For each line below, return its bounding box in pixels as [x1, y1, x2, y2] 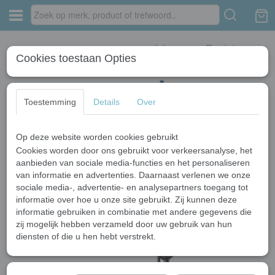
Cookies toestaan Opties [16, 52, 136, 64]
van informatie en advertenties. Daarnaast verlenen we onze [16, 170, 250, 180]
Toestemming [24, 97, 76, 107]
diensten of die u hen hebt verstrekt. [16, 231, 156, 241]
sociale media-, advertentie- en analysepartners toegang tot [16, 182, 248, 192]
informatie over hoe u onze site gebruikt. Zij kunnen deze [16, 195, 237, 204]
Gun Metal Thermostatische [137, 133, 229, 142]
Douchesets [39, 133, 79, 142]
